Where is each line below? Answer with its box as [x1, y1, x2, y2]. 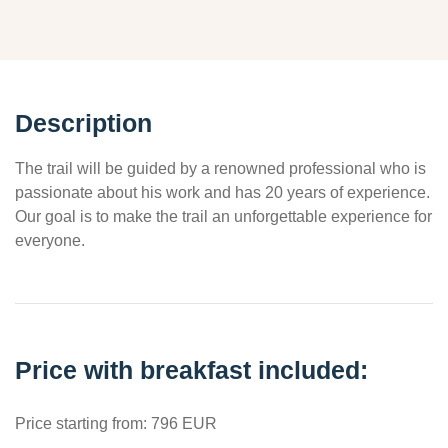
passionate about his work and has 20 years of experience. [15, 183, 430, 201]
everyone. [15, 231, 85, 249]
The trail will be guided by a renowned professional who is [15, 159, 426, 177]
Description [15, 108, 152, 137]
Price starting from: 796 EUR [15, 414, 217, 432]
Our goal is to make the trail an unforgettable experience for [15, 207, 432, 225]
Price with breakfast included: [15, 355, 368, 384]
